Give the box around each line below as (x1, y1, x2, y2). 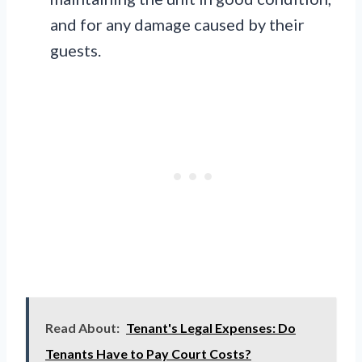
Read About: (45, 320, 120, 336)
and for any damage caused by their (50, 15, 305, 35)
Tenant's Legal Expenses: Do (126, 320, 296, 336)
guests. (50, 40, 101, 61)
